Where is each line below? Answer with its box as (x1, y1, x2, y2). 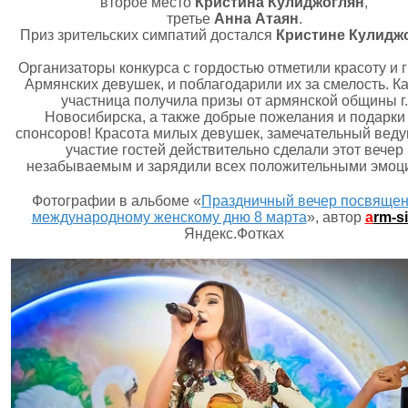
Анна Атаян (213, 11, 299, 26)
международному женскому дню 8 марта (31, 209, 307, 225)
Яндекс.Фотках (184, 226, 284, 241)
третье (166, 11, 214, 26)
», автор (306, 209, 365, 225)
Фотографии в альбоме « (32, 193, 201, 209)
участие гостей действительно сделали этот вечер (65, 142, 403, 158)
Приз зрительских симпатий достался (19, 27, 276, 43)
